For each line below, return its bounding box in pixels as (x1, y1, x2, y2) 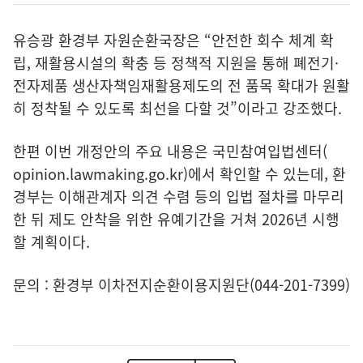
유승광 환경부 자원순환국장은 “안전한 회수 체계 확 (13, 28, 334, 51)
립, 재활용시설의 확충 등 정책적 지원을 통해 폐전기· (13, 51, 339, 74)
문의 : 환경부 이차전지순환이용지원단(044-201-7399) (13, 273, 350, 296)
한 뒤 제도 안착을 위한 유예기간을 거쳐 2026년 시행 (13, 207, 340, 230)
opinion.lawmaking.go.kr (13, 162, 183, 185)
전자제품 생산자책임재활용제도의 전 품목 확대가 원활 (13, 74, 350, 96)
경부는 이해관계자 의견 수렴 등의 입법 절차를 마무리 (13, 185, 344, 207)
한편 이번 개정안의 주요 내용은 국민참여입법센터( (13, 139, 327, 162)
